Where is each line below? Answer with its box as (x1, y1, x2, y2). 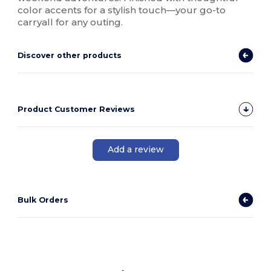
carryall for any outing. (18, 16, 123, 28)
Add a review (107, 144, 164, 155)
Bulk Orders (18, 195, 69, 204)
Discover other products (18, 50, 122, 60)
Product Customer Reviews (18, 104, 135, 114)
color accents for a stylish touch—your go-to (18, 4, 226, 16)
